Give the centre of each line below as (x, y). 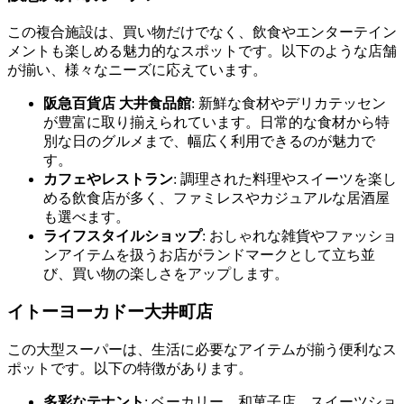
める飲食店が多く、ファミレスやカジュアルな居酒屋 (216, 197)
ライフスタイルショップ (123, 235)
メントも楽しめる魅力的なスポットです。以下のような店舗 (202, 50)
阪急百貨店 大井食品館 (117, 103)
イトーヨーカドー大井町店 (110, 312)
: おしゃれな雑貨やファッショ (299, 235)
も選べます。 (87, 216)
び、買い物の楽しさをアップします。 (166, 273)
